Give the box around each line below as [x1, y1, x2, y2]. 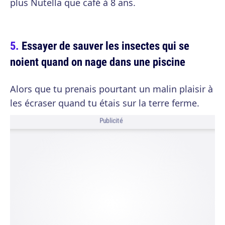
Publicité [99, 116, 123, 126]
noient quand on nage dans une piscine [10, 54, 185, 69]
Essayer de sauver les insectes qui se [22, 38, 189, 53]
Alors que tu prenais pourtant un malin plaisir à [10, 83, 213, 95]
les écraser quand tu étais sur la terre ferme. [10, 97, 199, 109]
